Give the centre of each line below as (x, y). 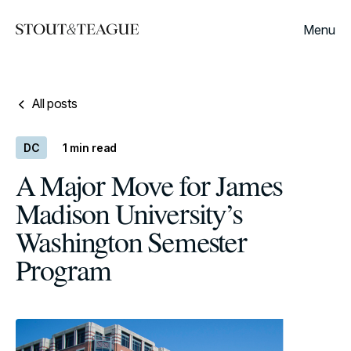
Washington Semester (131, 244)
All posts (54, 103)
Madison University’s (129, 216)
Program (64, 273)
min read (94, 147)
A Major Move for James (149, 188)
